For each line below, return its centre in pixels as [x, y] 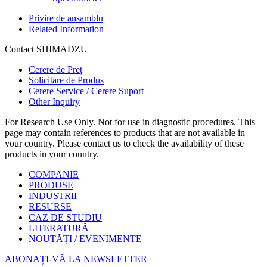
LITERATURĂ [59, 228]
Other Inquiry [54, 101]
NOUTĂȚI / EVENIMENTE [85, 238]
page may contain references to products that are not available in [125, 132]
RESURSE [50, 206]
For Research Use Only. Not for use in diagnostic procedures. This [130, 122]
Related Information [66, 29]
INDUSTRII [53, 195]
